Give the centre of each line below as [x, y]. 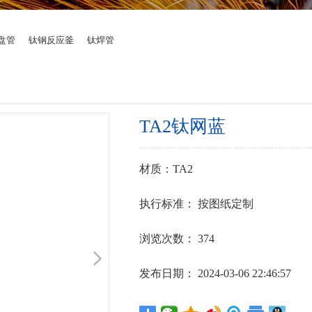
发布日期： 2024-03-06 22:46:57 [215, 273]
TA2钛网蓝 [182, 126]
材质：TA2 [166, 169]
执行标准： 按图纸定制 [196, 204]
